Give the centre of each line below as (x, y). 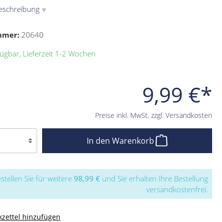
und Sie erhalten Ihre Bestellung (154, 178)
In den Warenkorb (122, 141)
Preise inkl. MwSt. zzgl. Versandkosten (154, 115)
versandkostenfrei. (177, 189)
